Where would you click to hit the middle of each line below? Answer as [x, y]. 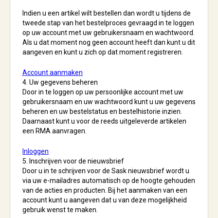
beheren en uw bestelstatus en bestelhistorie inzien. [102, 111]
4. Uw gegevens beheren [60, 82]
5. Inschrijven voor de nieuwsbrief [73, 161]
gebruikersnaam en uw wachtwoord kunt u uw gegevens [109, 102]
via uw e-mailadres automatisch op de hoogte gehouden [109, 181]
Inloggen [36, 151]
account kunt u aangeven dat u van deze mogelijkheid [105, 200]
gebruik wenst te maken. [60, 210]
